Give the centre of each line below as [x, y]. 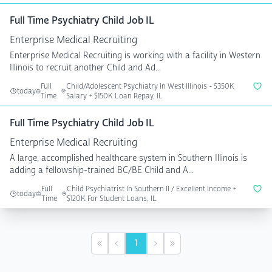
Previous [131, 250]
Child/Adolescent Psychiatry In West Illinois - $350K [150, 86]
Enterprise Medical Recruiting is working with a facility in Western [135, 56]
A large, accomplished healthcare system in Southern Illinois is [128, 158]
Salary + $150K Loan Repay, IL [114, 96]
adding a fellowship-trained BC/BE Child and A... [102, 170]
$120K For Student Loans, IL [111, 199]
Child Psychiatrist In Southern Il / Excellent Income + [151, 189]
